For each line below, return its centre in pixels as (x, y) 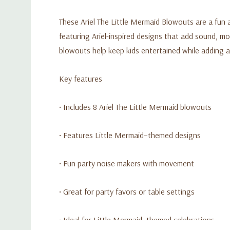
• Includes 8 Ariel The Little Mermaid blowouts (135, 107)
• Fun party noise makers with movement (127, 163)
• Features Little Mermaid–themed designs (130, 135)
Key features (81, 78)
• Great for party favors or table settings (127, 191)
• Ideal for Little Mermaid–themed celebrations (137, 219)
